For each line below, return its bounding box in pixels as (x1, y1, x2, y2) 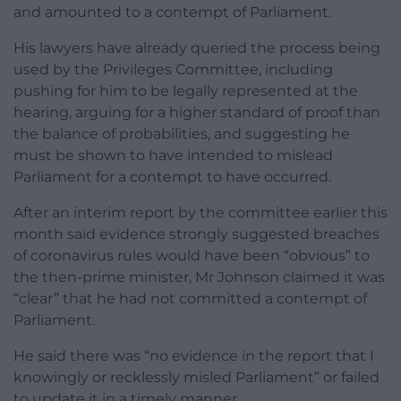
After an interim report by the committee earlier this (13, 204, 388, 222)
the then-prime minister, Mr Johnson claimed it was (13, 269, 385, 286)
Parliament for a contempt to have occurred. (13, 168, 331, 186)
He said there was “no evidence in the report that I (13, 347, 374, 365)
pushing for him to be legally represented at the (13, 82, 358, 100)
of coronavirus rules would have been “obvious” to (13, 247, 370, 265)
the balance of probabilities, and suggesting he (13, 125, 350, 143)
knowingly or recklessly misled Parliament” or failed (13, 369, 380, 387)
